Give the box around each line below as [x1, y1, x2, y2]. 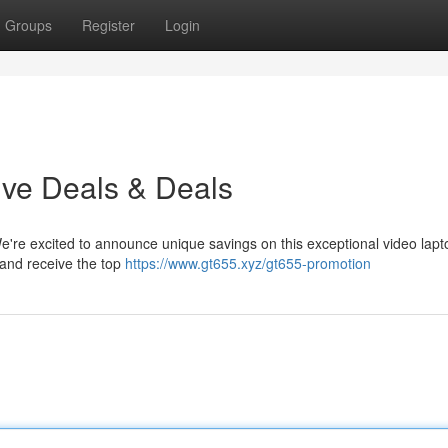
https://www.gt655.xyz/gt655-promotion [125, 253, 371, 273]
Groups [5, 15, 52, 35]
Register [82, 15, 135, 35]
